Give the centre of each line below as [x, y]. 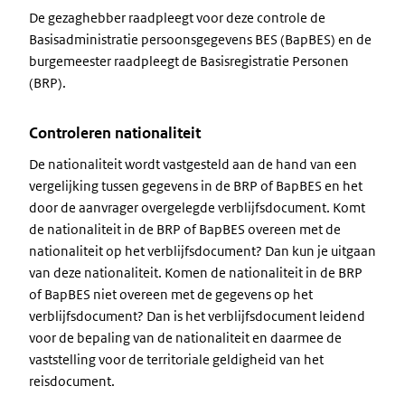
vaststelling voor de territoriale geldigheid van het [176, 359]
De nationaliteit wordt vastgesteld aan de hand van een [193, 164]
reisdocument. [72, 381]
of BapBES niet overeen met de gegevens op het [171, 294]
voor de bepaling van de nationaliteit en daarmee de [185, 338]
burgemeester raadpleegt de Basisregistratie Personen [189, 61]
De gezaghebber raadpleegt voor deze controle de [177, 18]
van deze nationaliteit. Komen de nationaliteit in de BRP [196, 273]
